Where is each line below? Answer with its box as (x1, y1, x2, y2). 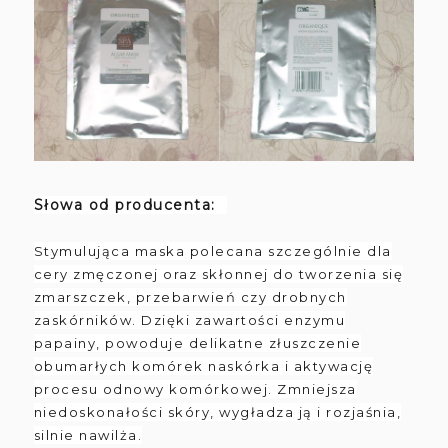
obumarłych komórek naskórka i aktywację (33, 357, 374, 374)
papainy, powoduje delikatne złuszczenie (33, 334, 362, 351)
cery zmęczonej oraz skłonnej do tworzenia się (33, 265, 404, 282)
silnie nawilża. (33, 426, 143, 443)
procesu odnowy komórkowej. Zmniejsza (33, 380, 357, 397)
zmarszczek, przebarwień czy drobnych (33, 288, 347, 305)
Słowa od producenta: (33, 195, 227, 214)
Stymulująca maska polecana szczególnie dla (33, 242, 392, 259)
